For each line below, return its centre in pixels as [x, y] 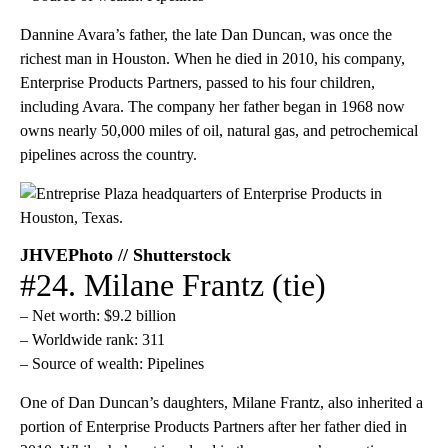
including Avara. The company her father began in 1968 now [212, 106]
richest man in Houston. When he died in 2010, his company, [212, 58]
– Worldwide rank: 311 [92, 339]
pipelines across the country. [108, 154]
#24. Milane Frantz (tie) [173, 284]
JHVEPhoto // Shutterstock [125, 254]
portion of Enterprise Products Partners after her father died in [213, 426]
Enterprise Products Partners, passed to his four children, [197, 82]
